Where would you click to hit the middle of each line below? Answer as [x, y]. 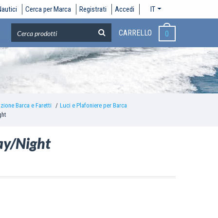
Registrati [93, 9]
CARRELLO [135, 33]
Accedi [125, 9]
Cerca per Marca [48, 9]
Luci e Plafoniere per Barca [93, 105]
